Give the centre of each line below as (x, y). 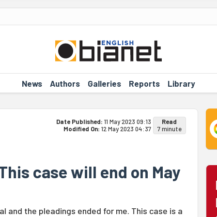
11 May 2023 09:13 (127, 122)
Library (181, 83)
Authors (65, 83)
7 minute (169, 129)
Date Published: (80, 122)
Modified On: (82, 129)
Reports (144, 83)
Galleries (104, 83)
